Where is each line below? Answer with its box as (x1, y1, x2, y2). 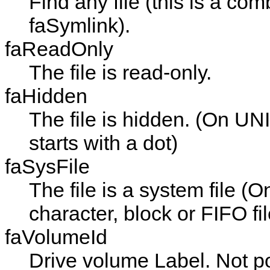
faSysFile (5, 155, 90, 178)
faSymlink (29, 14, 118, 37)
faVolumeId (5, 225, 107, 249)
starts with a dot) (29, 131, 178, 155)
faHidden (5, 84, 87, 108)
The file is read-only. (29, 61, 212, 84)
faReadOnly (5, 37, 113, 61)
